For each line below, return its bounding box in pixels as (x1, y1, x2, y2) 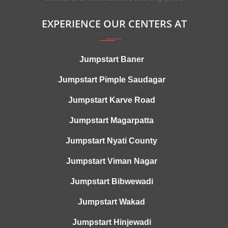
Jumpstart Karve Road (68, 95, 155, 104)
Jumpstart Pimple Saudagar (58, 75, 165, 84)
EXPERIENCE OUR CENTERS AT (41, 16, 187, 31)
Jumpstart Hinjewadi (72, 217, 151, 226)
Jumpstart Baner (79, 54, 144, 64)
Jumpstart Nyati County (66, 136, 157, 145)
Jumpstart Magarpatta (69, 116, 154, 125)
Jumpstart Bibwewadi (70, 177, 153, 186)
